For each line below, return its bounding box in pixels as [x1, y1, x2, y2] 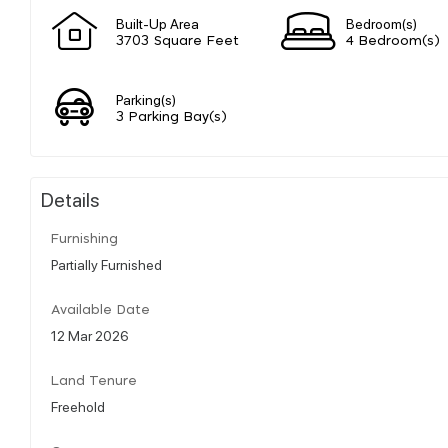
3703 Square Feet [116, 34, 239, 48]
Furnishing [51, 232, 118, 246]
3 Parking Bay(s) [116, 110, 227, 124]
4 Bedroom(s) [346, 34, 440, 48]
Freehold [51, 396, 105, 415]
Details [41, 185, 100, 212]
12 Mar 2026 [51, 325, 129, 344]
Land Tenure [51, 374, 137, 388]
